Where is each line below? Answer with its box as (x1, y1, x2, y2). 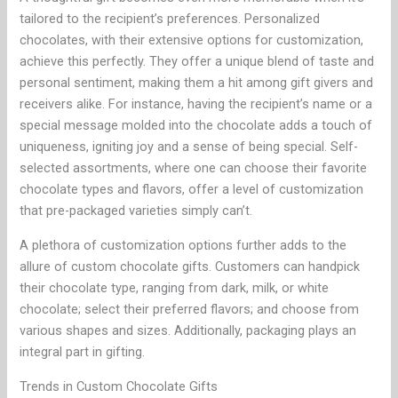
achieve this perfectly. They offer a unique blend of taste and (20, 53, 375, 70)
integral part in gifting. (20, 344, 149, 361)
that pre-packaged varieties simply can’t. (20, 203, 253, 219)
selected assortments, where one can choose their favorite (20, 160, 368, 177)
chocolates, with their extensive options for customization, (20, 32, 364, 49)
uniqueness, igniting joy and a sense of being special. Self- (20, 139, 359, 155)
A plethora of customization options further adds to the (20, 237, 347, 254)
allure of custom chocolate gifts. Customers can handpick (20, 259, 361, 275)
